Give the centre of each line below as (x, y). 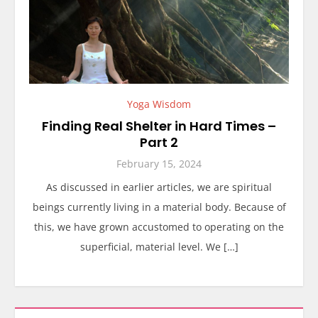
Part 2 (159, 142)
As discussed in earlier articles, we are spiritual (159, 187)
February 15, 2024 (159, 163)
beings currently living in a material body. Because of (159, 207)
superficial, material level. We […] (159, 246)
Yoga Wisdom (159, 104)
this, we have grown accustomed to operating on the (159, 226)
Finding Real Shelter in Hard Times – (159, 126)
